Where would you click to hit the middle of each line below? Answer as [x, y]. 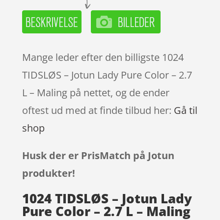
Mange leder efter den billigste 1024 [103, 57]
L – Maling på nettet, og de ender [96, 92]
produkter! [48, 173]
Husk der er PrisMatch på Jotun [98, 155]
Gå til [185, 110]
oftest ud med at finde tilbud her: [98, 110]
